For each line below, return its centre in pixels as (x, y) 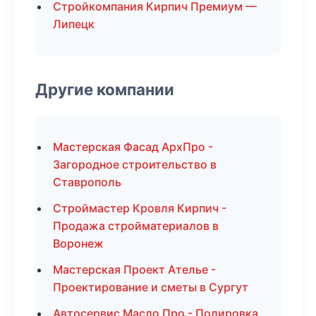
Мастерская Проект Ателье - (134, 269)
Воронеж (78, 243)
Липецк (74, 24)
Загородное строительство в (135, 164)
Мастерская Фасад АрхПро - (133, 147)
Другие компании (105, 89)
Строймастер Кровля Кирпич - (140, 208)
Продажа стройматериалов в (136, 226)
